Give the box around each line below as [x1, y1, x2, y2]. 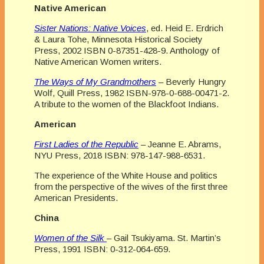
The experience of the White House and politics [34, 170, 217, 180]
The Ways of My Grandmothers [34, 76, 156, 87]
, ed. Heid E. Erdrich [146, 22, 223, 33]
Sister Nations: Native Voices [34, 22, 146, 33]
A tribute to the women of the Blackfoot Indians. [34, 98, 219, 109]
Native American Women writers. [34, 56, 161, 67]
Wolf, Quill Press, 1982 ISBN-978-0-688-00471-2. [34, 87, 229, 98]
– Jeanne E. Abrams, [138, 138, 221, 149]
